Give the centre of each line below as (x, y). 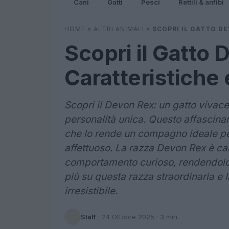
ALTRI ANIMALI (119, 29)
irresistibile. (91, 191)
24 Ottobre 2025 (128, 216)
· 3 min (166, 216)
